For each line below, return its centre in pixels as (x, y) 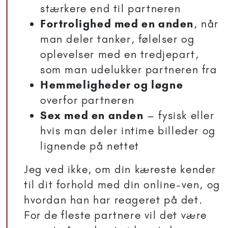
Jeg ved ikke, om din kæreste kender (120, 169)
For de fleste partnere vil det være (116, 215)
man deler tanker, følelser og (118, 39)
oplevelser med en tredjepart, (120, 54)
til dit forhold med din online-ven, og (122, 185)
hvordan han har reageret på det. (113, 200)
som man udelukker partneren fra (129, 70)
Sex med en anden (92, 116)
